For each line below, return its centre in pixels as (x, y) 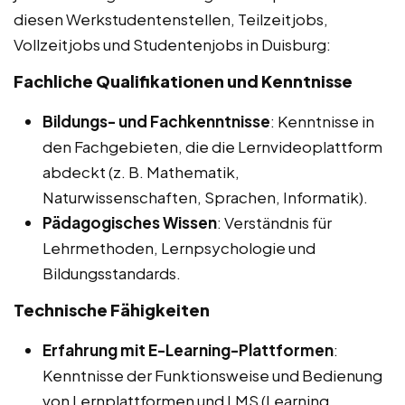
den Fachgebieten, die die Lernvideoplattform (212, 147)
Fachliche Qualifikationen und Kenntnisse (183, 81)
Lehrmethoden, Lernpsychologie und (179, 248)
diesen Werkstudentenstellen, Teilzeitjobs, (171, 19)
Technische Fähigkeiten (112, 310)
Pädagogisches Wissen (130, 223)
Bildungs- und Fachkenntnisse (156, 122)
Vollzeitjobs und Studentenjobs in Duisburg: (172, 45)
